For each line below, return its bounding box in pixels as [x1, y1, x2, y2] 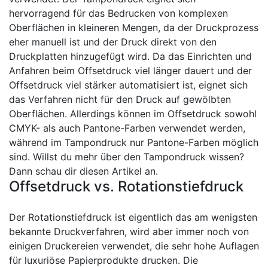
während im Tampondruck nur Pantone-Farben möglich [9, 136, 258, 148]
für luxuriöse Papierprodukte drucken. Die [9, 254, 198, 266]
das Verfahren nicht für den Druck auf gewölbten [9, 93, 231, 105]
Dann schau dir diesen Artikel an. [9, 165, 158, 177]
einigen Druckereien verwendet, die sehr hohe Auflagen [9, 240, 259, 252]
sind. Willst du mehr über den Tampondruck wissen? [9, 151, 244, 163]
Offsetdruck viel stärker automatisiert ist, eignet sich [9, 79, 248, 91]
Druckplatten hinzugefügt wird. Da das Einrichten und [9, 50, 252, 62]
